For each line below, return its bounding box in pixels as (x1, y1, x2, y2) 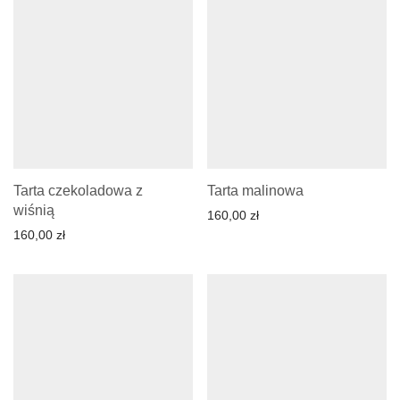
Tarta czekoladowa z (13, 183, 143, 199)
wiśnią (13, 203, 54, 219)
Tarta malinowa (207, 183, 304, 199)
